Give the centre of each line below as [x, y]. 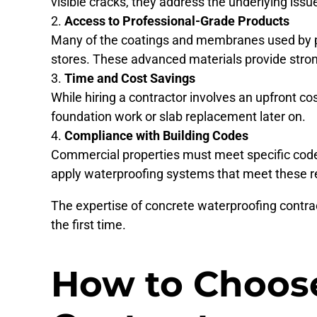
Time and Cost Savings [130, 78]
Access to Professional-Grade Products [177, 21]
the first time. [88, 224]
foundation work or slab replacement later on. [178, 116]
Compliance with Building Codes [156, 135]
